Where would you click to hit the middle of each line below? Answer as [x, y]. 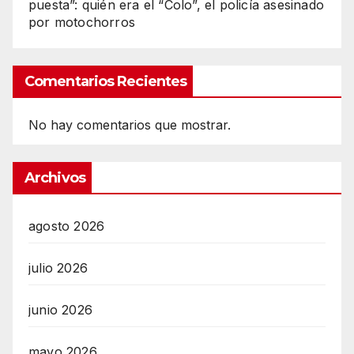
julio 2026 [58, 268]
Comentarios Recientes [106, 82]
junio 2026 [60, 310]
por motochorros [82, 22]
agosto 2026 [67, 226]
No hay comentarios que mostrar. [130, 125]
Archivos [55, 178]
